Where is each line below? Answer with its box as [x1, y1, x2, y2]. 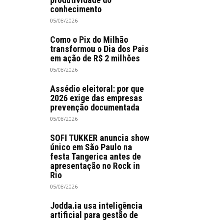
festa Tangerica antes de [50, 151, 141, 162]
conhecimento [50, 3, 102, 14]
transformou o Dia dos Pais [50, 43, 149, 54]
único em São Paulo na [50, 141, 132, 152]
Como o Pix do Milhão [50, 34, 128, 45]
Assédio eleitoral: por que [50, 83, 144, 94]
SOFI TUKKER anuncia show [50, 132, 149, 143]
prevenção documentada [50, 102, 139, 112]
